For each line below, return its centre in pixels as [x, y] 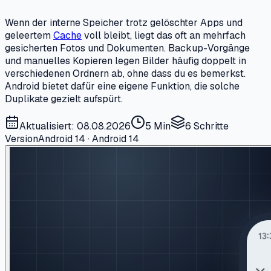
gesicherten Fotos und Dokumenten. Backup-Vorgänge [127, 48]
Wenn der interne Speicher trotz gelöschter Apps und [124, 22]
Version [21, 139]
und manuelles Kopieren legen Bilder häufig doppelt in [126, 60]
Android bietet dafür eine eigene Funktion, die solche [122, 86]
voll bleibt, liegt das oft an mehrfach [164, 35]
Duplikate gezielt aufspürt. [64, 99]
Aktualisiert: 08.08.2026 [75, 126]
